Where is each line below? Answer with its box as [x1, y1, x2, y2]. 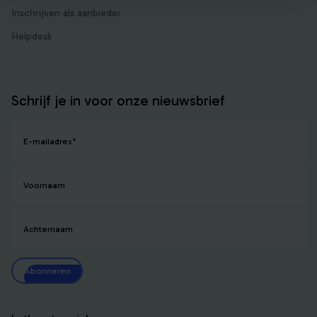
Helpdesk [11, 30, 52, 42]
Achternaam [23, 224, 73, 234]
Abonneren [23, 265, 71, 276]
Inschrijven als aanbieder [11, 6, 121, 19]
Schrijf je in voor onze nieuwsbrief [11, 92, 225, 109]
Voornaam [23, 180, 65, 190]
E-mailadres [23, 137, 72, 146]
